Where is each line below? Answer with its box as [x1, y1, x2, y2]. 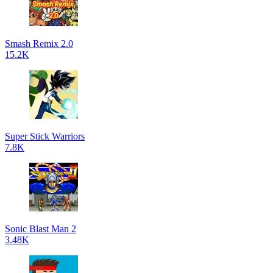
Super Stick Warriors [5, 131, 85, 141]
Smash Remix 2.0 [5, 38, 73, 49]
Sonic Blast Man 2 [5, 224, 76, 234]
